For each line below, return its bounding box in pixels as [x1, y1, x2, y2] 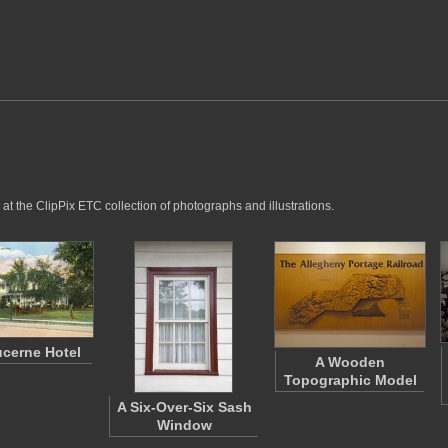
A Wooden [315, 354, 385, 370]
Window [156, 417, 212, 433]
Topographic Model [283, 372, 417, 388]
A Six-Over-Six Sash [116, 399, 252, 415]
